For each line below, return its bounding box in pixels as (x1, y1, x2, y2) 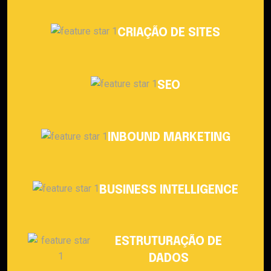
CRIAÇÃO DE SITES (117, 26, 220, 39)
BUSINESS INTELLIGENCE (99, 184, 238, 197)
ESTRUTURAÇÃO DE (115, 235, 223, 249)
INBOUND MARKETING (107, 131, 230, 145)
